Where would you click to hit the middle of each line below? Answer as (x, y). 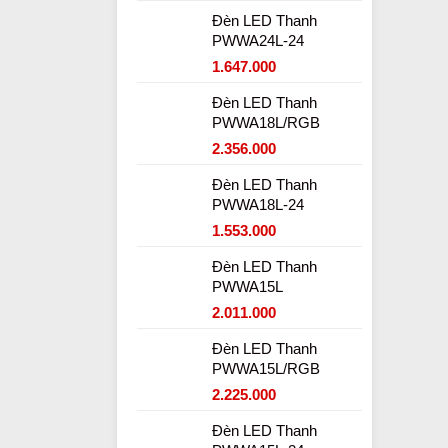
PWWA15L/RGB (266, 368)
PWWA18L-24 (258, 204)
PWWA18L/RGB (266, 122)
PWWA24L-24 (258, 40)
